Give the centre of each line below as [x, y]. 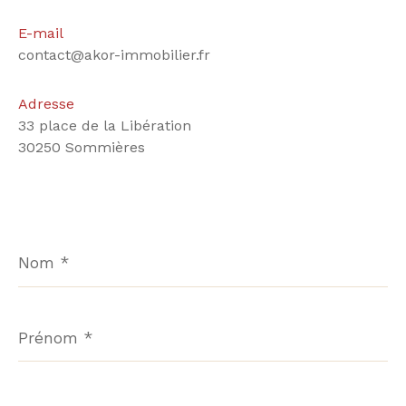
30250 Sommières [82, 147]
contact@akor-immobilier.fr [114, 54]
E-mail [41, 33]
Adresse [46, 103]
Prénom [43, 319]
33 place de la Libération [105, 125]
